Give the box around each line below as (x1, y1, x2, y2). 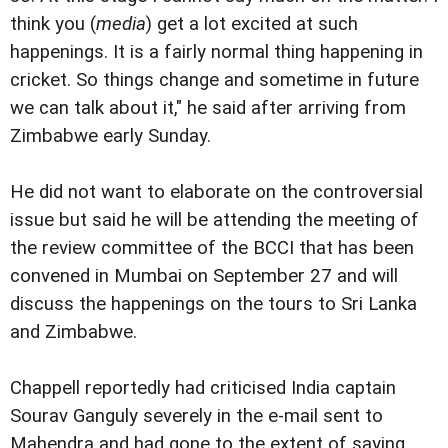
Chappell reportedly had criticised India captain (10, 377, 396, 400)
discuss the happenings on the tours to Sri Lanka (10, 293, 417, 316)
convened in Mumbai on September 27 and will (10, 265, 398, 288)
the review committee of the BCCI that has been (10, 237, 414, 260)
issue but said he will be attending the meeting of (10, 209, 419, 232)
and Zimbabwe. (10, 321, 137, 344)
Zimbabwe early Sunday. (10, 125, 211, 148)
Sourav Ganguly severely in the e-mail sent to (10, 405, 383, 428)
